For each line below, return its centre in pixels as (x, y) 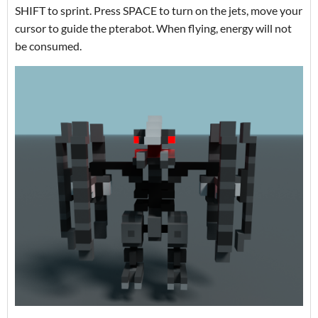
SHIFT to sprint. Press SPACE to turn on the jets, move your (159, 10)
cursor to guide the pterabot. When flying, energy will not (153, 28)
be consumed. (48, 45)
